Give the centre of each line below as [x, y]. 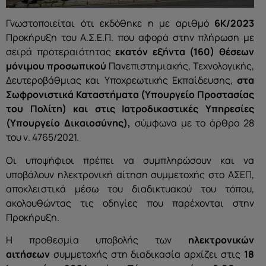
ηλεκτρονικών [221, 240]
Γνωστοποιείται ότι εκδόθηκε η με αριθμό [110, 23]
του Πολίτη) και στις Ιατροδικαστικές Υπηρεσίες [130, 109]
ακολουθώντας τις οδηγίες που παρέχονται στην [130, 203]
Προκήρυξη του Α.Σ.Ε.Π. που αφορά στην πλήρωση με [130, 38]
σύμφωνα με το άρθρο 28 [192, 123]
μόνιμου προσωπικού [56, 66]
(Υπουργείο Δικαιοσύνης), [68, 123]
